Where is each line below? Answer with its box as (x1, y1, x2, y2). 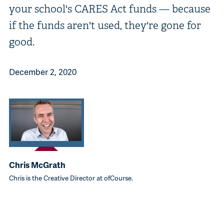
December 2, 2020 (8, 65, 76, 77)
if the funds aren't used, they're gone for (8, 18, 201, 32)
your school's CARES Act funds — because (8, 1, 210, 15)
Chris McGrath (8, 159, 65, 171)
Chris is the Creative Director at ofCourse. (8, 173, 133, 183)
